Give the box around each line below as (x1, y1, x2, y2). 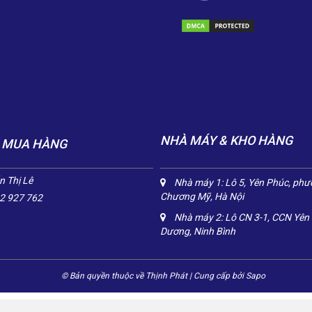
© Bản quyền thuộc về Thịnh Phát (61, 270, 189, 281)
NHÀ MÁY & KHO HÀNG (160, 132, 293, 148)
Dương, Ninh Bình (160, 225, 236, 237)
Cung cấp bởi (191, 270, 246, 281)
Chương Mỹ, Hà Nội (160, 190, 244, 202)
